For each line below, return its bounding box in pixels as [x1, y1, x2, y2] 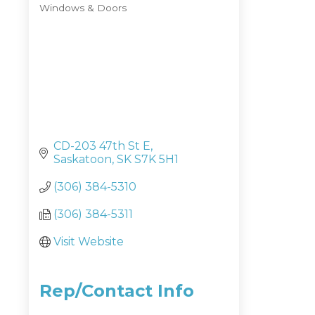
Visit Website [53, 235, 124, 249]
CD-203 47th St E [53, 139, 150, 153]
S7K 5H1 [134, 153, 179, 167]
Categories [39, 12, 98, 25]
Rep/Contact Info [39, 281, 194, 302]
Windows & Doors [39, 1, 127, 13]
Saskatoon [53, 153, 112, 167]
